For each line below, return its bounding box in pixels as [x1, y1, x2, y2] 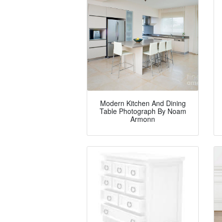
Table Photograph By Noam [99, 106, 186, 116]
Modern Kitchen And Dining [100, 98, 186, 109]
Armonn [130, 114, 155, 124]
